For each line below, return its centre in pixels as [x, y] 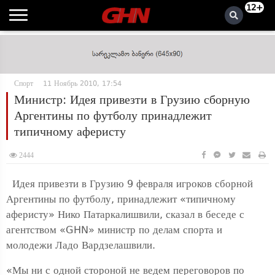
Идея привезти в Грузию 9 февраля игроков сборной [130, 184]
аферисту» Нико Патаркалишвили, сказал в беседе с [125, 215]
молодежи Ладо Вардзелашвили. [81, 245]
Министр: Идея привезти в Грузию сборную [132, 100]
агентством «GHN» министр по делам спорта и [114, 230]
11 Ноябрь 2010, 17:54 [82, 83]
